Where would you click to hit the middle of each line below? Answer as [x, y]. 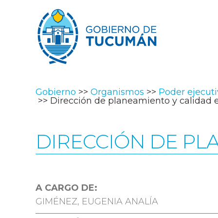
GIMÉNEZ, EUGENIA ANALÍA [97, 201]
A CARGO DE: [66, 188]
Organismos [117, 92]
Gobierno [56, 92]
